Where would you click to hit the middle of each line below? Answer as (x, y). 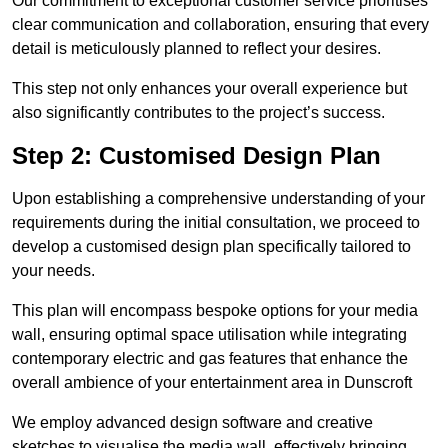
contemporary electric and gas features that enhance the (210, 359)
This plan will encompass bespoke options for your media (215, 311)
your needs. (53, 271)
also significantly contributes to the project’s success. (198, 113)
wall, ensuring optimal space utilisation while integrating (209, 335)
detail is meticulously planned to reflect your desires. (196, 49)
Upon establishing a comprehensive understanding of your (218, 199)
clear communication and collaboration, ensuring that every (220, 25)
